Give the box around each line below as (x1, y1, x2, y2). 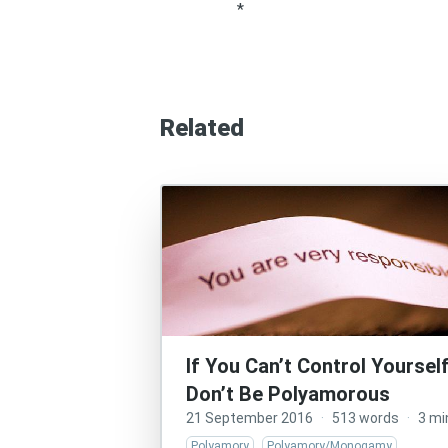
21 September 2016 (186, 410, 313, 426)
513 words (332, 410, 399, 426)
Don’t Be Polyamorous (186, 382, 390, 406)
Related (160, 114, 244, 142)
